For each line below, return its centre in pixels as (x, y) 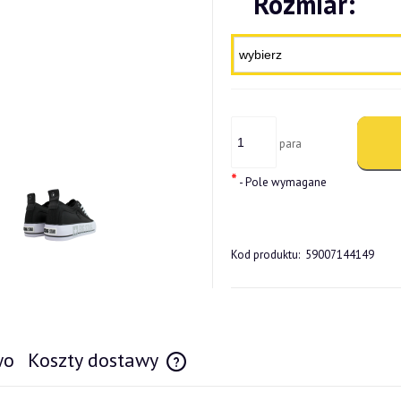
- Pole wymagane (282, 183)
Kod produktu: (265, 254)
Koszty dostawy (95, 359)
